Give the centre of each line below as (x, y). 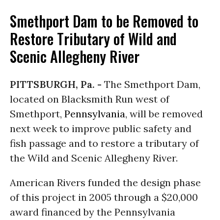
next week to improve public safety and (101, 128)
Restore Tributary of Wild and (93, 39)
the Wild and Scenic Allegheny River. (94, 158)
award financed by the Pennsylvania (93, 212)
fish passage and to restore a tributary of (104, 143)
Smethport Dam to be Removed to (104, 21)
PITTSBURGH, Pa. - (57, 84)
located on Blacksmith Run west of (90, 99)
